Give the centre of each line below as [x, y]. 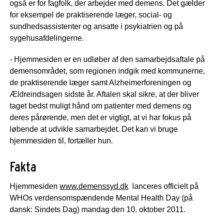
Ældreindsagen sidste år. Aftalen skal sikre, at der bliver [104, 94]
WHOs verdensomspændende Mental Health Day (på [101, 198]
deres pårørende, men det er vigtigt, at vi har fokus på [101, 117]
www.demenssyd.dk [94, 186]
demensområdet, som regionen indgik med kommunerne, [107, 71]
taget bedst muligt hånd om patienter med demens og [101, 106]
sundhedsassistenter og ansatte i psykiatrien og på [96, 26]
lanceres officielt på [163, 186]
